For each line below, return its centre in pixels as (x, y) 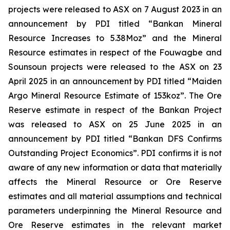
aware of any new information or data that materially (115, 168)
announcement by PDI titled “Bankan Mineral (115, 24)
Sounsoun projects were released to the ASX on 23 (115, 67)
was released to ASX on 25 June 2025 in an (115, 124)
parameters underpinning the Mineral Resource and (115, 211)
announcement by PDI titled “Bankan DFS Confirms (115, 139)
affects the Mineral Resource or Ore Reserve (115, 182)
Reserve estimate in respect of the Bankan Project (115, 110)
